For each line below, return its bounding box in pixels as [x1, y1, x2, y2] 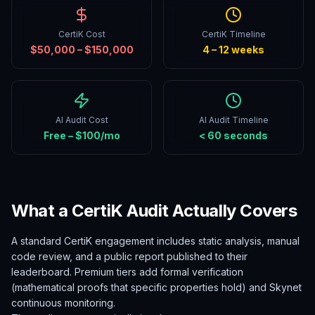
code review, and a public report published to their [11, 250, 247, 262]
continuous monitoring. [11, 297, 115, 309]
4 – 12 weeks [202, 44, 264, 56]
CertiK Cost [58, 29, 105, 39]
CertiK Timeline [201, 29, 266, 39]
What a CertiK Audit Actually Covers [11, 200, 297, 221]
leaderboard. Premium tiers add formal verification [11, 266, 243, 278]
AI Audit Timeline [198, 115, 269, 125]
